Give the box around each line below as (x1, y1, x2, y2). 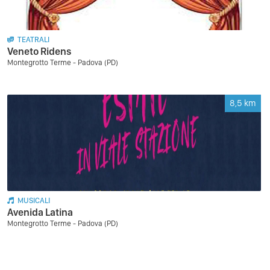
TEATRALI (17, 35, 49, 44)
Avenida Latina (7, 206, 73, 218)
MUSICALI (17, 196, 50, 205)
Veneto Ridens (7, 45, 71, 57)
